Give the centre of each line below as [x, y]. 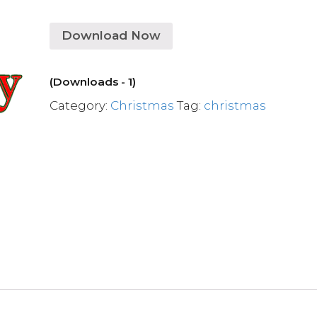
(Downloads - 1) [93, 81]
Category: [80, 105]
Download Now [111, 35]
